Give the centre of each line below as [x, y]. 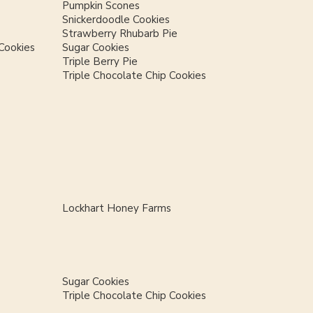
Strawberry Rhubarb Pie [119, 34]
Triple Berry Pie [100, 62]
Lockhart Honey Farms [116, 209]
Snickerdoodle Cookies [116, 20]
